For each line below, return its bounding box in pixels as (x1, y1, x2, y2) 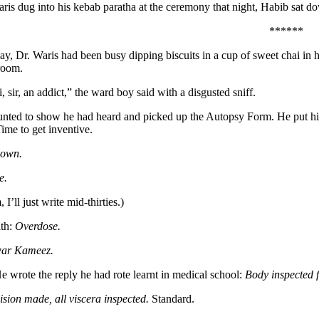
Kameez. (14, 244, 53, 256)
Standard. (149, 292, 194, 305)
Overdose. (15, 219, 61, 232)
